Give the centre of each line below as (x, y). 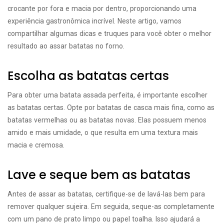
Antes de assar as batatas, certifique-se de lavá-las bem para (106, 194)
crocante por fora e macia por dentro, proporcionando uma (102, 8)
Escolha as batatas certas (88, 76)
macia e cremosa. (36, 145)
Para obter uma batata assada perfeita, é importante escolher (107, 95)
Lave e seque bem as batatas (99, 175)
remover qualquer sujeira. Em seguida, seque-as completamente (111, 206)
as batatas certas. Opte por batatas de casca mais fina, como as (111, 107)
